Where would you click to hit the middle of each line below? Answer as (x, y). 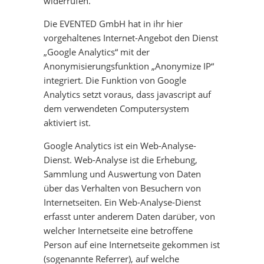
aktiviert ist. (67, 123)
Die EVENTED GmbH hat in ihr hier (113, 24)
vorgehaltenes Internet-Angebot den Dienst (131, 38)
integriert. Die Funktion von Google (115, 80)
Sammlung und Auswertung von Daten (122, 174)
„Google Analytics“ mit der (97, 52)
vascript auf (187, 94)
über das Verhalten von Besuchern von (122, 188)
